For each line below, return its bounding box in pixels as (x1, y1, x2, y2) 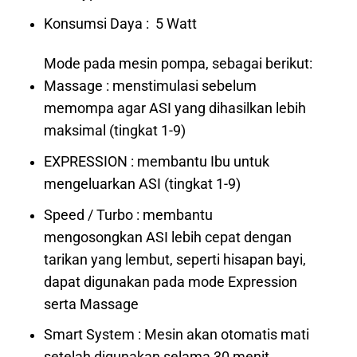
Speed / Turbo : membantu (44, 206, 214, 223)
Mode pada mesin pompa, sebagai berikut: (44, 56, 313, 73)
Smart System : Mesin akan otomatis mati (44, 327, 310, 343)
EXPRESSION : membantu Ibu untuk (44, 153, 270, 170)
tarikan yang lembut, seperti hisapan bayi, (44, 251, 307, 268)
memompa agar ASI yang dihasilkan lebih (44, 100, 307, 117)
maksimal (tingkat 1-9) (44, 123, 186, 139)
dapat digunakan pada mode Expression (44, 273, 298, 290)
